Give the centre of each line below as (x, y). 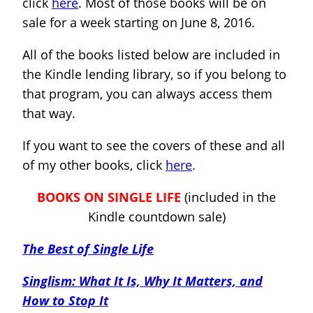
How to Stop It (65, 300)
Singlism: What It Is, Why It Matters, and (143, 281)
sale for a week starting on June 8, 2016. (139, 22)
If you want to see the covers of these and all (154, 145)
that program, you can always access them (147, 94)
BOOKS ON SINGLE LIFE (109, 197)
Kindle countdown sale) (156, 217)
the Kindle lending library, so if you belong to (154, 74)
